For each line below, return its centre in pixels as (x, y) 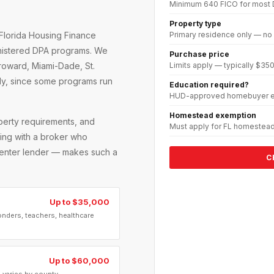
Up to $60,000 (79, 260)
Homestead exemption (213, 115)
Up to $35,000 (80, 202)
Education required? (209, 84)
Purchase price (199, 54)
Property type (195, 23)
